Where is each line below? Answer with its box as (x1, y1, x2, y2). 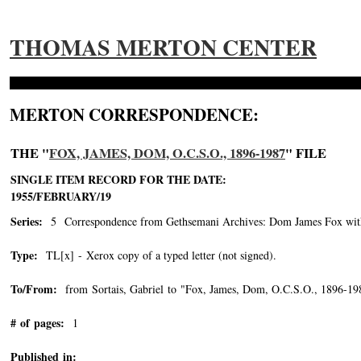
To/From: (10, 280, 57, 297)
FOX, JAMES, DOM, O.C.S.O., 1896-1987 (49, 143, 285, 163)
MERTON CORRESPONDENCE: (10, 102, 259, 127)
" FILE (285, 143, 326, 163)
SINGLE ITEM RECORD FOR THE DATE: (10, 171, 226, 188)
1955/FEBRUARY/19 (10, 188, 115, 205)
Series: (10, 213, 43, 230)
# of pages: (10, 314, 64, 331)
